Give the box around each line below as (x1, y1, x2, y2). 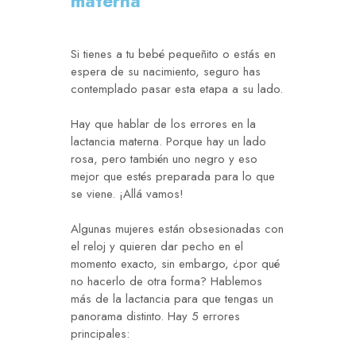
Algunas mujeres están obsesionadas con (71, 220, 284, 238)
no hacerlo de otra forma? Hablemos (71, 273, 262, 291)
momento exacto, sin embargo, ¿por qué (71, 255, 280, 273)
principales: (71, 325, 130, 343)
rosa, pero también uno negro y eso (71, 150, 257, 168)
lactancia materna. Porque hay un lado (71, 133, 266, 151)
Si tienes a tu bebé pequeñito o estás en (71, 45, 276, 64)
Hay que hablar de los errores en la (71, 115, 256, 133)
